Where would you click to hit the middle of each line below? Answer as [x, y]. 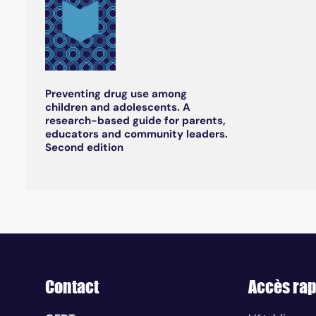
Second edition [84, 148]
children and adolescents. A [117, 108]
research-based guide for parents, [135, 121]
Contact [72, 287]
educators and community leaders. [136, 134]
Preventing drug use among [116, 94]
